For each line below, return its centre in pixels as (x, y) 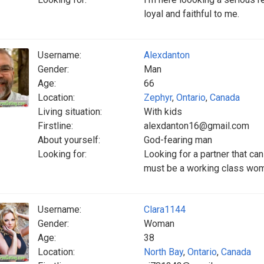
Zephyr (158, 98)
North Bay (164, 252)
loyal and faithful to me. (192, 14)
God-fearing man (178, 140)
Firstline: (55, 126)
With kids (163, 112)
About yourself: (69, 140)
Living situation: (70, 112)
